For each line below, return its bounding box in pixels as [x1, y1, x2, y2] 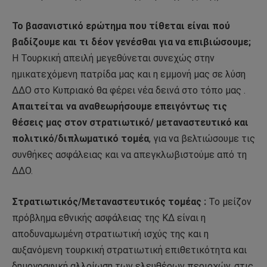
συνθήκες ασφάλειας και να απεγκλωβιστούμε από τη [12, 149, 247, 161]
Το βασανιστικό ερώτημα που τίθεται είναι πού [12, 20, 230, 32]
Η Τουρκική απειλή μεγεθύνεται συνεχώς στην [12, 52, 215, 64]
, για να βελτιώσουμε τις [149, 133, 255, 145]
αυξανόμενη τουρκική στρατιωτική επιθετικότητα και [12, 244, 247, 256]
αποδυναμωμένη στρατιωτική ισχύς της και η [12, 228, 209, 240]
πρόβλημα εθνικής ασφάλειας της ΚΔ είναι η [12, 212, 206, 223]
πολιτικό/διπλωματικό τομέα [12, 133, 149, 145]
